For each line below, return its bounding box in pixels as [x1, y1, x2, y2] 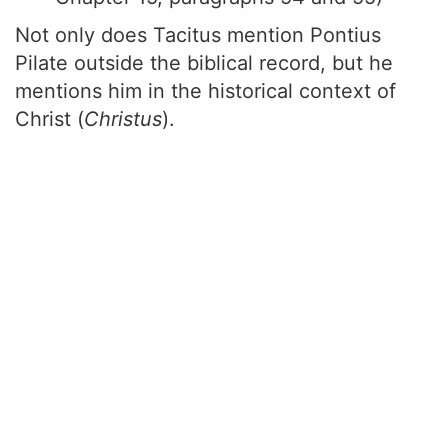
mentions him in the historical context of [15, 79, 396, 103]
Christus [84, 107, 162, 131]
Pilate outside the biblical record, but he [15, 51, 393, 75]
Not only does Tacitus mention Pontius [15, 23, 381, 47]
